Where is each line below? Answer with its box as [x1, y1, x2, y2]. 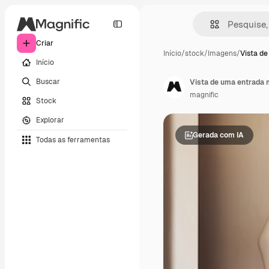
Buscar [36, 76, 60, 86]
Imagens [208, 49, 237, 58]
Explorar [36, 115, 64, 125]
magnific [190, 90, 219, 100]
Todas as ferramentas [36, 134, 110, 145]
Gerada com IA [193, 130, 244, 140]
